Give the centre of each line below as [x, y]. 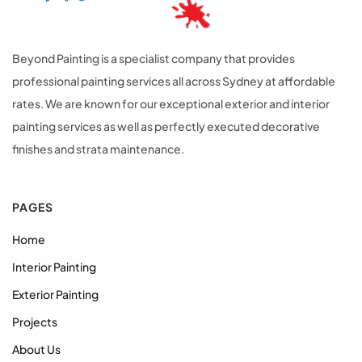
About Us [36, 349]
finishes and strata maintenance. [98, 149]
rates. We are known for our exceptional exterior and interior [171, 104]
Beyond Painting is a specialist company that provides [154, 59]
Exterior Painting [55, 295]
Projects [35, 322]
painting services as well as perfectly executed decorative [166, 126]
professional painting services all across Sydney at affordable [174, 81]
